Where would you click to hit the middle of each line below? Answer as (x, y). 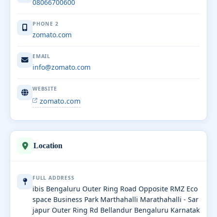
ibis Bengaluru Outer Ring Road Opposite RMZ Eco (115, 188)
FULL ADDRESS (54, 178)
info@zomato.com (62, 67)
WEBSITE (45, 89)
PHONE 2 (46, 24)
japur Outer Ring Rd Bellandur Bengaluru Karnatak (116, 210)
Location (48, 146)
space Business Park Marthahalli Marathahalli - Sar (116, 199)
